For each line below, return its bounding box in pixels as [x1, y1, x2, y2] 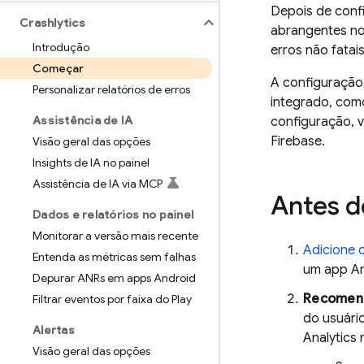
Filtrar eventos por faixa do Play [32, 292, 192, 306]
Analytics [303, 330, 357, 346]
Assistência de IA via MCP [32, 176, 162, 191]
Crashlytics [19, 15, 85, 30]
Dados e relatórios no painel [32, 207, 193, 222]
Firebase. [271, 133, 325, 149]
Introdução [32, 40, 89, 54]
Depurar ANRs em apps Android [32, 271, 196, 285]
